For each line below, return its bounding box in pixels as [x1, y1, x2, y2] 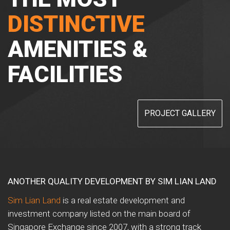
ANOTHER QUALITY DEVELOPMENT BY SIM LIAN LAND [8, 176, 217, 186]
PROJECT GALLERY [144, 108, 216, 118]
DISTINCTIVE [8, 10, 145, 37]
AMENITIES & [8, 35, 148, 63]
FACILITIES [8, 60, 123, 88]
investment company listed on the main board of [8, 208, 190, 219]
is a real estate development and [61, 195, 185, 205]
